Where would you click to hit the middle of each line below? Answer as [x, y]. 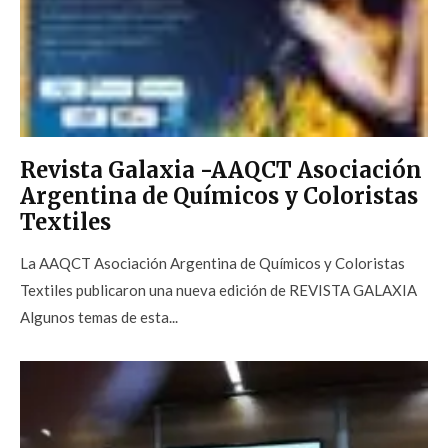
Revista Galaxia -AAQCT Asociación [221, 170]
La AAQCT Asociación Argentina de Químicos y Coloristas [212, 263]
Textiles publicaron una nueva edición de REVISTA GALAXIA [218, 290]
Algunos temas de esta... [99, 317]
